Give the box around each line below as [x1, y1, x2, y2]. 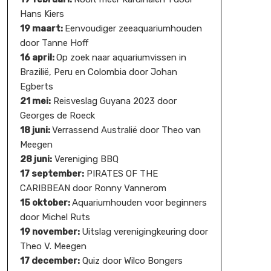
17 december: [19, 255, 80, 266]
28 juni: [19, 154, 52, 165]
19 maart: [19, 23, 65, 34]
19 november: [19, 226, 82, 237]
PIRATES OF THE [83, 168, 158, 179]
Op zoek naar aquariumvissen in [56, 52, 186, 63]
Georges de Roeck [19, 110, 95, 121]
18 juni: [19, 125, 52, 135]
